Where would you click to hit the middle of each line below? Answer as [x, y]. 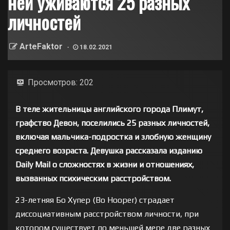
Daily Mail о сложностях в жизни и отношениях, [105, 164]
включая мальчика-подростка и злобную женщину [113, 137]
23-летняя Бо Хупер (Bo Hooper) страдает [95, 200]
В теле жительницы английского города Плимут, [109, 109]
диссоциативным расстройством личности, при [107, 214]
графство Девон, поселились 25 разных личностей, [112, 123]
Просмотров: [53, 82]
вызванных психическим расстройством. [93, 178]
